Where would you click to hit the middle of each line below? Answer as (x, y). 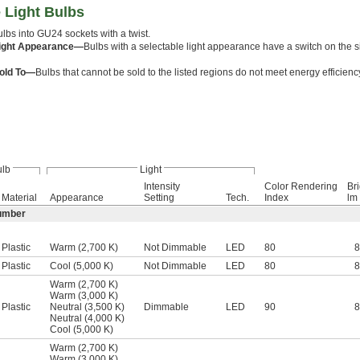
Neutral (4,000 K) (87, 318)
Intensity (162, 186)
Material (19, 197)
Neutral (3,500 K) (87, 307)
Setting (159, 197)
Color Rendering (301, 186)
